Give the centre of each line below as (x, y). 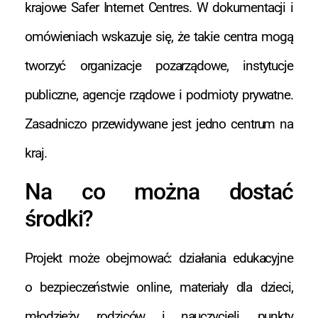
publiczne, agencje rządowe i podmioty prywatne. (159, 95)
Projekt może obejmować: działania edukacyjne (159, 258)
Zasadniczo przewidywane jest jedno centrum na (159, 124)
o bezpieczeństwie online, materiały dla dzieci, (159, 287)
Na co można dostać (159, 191)
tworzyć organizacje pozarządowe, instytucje (159, 66)
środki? (59, 218)
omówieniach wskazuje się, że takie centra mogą (159, 37)
